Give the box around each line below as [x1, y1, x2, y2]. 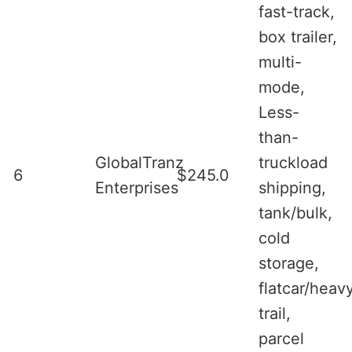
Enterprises [95, 178, 178, 197]
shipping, [258, 178, 326, 197]
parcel [258, 328, 304, 348]
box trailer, [258, 27, 337, 46]
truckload [258, 152, 328, 172]
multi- [258, 52, 302, 71]
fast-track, [258, 2, 335, 21]
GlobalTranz [95, 152, 184, 172]
